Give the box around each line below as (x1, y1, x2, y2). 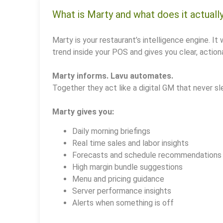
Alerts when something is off (72, 198, 174, 208)
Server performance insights (72, 186, 171, 196)
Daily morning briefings (72, 126, 150, 136)
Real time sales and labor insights (72, 138, 189, 148)
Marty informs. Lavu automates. (52, 71, 173, 81)
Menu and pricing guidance (72, 174, 164, 184)
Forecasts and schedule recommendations (72, 150, 222, 160)
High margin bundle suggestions (72, 162, 183, 172)
